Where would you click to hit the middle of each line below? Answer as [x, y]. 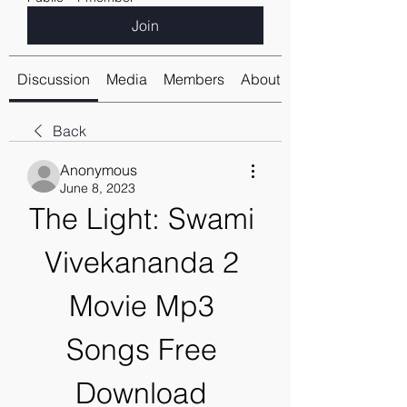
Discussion [54, 79]
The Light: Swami [141, 218]
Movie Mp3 [141, 306]
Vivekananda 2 [141, 262]
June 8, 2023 [98, 188]
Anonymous [99, 170]
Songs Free [141, 349]
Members [194, 79]
